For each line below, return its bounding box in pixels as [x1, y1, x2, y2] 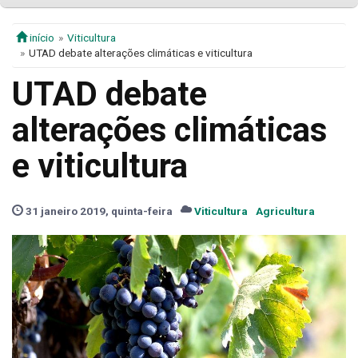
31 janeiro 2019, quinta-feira [23, 205, 173, 218]
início [27, 31, 54, 45]
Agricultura [256, 205, 315, 218]
